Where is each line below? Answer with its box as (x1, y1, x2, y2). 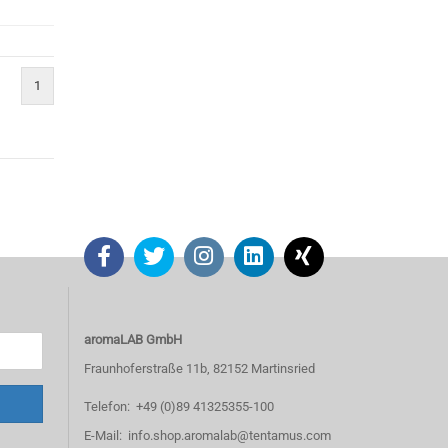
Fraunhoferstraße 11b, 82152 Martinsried (83, 361, 315, 376)
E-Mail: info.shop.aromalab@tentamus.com (83, 428, 331, 443)
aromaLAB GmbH (83, 332, 182, 347)
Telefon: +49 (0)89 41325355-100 (83, 399, 274, 414)
